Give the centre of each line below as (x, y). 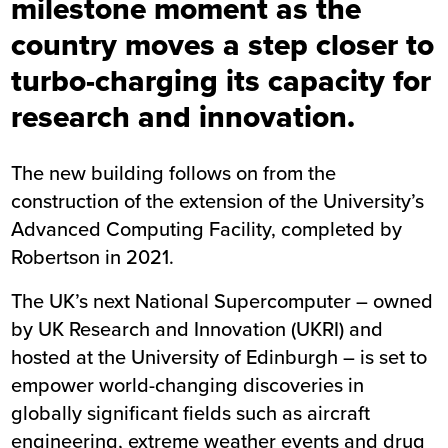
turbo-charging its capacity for (221, 81)
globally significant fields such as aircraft (191, 413)
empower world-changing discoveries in (188, 385)
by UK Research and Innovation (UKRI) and (197, 329)
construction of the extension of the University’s (218, 201)
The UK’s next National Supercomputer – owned (222, 301)
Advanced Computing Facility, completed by (207, 229)
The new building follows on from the (174, 173)
